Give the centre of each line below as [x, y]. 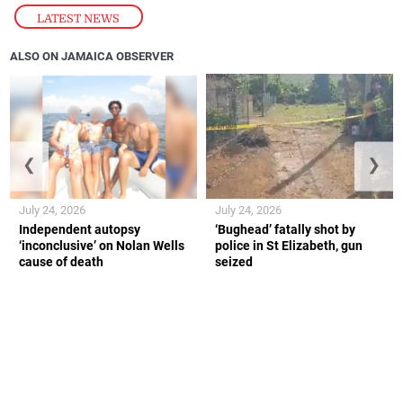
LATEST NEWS [79, 18]
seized [234, 261]
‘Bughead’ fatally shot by [285, 229]
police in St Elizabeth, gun [289, 245]
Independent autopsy [80, 229]
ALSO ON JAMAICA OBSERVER [92, 57]
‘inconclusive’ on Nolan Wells [102, 245]
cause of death [62, 261]
